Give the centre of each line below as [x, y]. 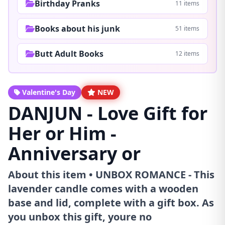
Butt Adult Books [69, 53]
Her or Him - [62, 133]
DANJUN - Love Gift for [108, 113]
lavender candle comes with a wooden [103, 188]
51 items [187, 28]
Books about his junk [77, 28]
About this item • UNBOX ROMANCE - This [111, 174]
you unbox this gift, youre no [80, 216]
